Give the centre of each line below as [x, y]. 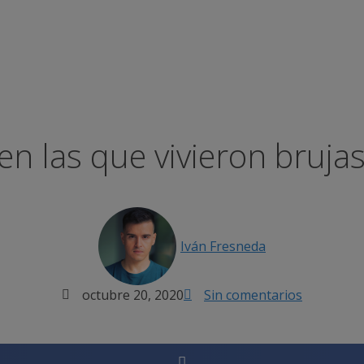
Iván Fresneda [223, 247]
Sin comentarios [253, 295]
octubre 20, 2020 [133, 295]
